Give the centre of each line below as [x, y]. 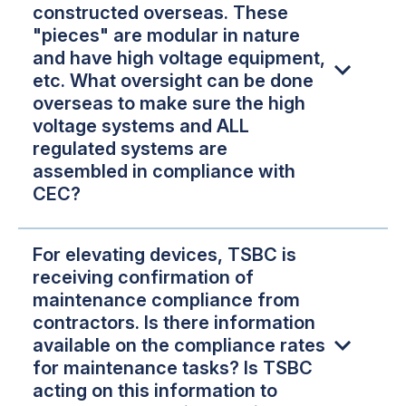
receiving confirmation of [143, 277]
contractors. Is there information [174, 322]
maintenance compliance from [166, 300]
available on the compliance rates [179, 345]
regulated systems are [130, 149]
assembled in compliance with [164, 172]
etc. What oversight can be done [173, 81]
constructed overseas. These [160, 13]
